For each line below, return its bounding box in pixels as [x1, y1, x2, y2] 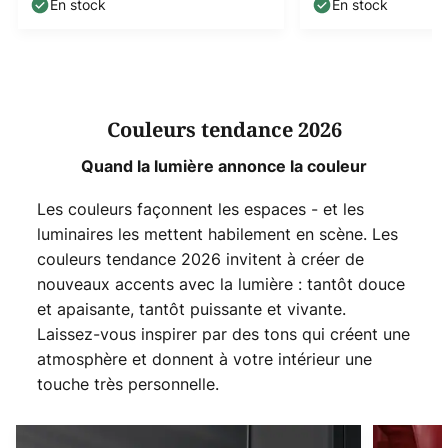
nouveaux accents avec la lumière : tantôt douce [36, 273, 405, 296]
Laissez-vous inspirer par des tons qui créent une [36, 323, 410, 346]
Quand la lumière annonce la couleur [81, 156, 367, 177]
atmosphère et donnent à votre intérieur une [36, 348, 372, 371]
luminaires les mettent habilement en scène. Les [36, 223, 398, 246]
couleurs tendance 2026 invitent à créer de [36, 248, 364, 271]
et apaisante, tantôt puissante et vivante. [36, 298, 346, 321]
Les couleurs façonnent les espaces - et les [36, 198, 364, 221]
